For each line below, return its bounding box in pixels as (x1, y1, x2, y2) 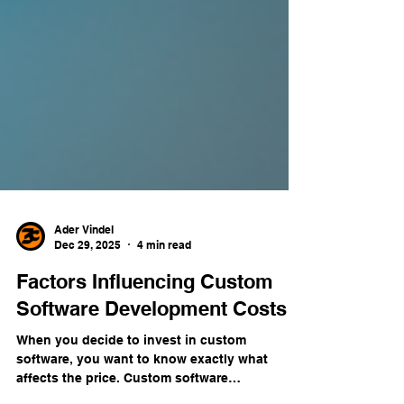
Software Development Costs (16, 325, 287, 349)
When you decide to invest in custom (16, 361, 246, 376)
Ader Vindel (54, 251, 114, 265)
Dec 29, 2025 (54, 266, 121, 280)
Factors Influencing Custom (16, 298, 273, 322)
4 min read (137, 266, 191, 280)
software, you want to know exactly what (16, 380, 268, 395)
